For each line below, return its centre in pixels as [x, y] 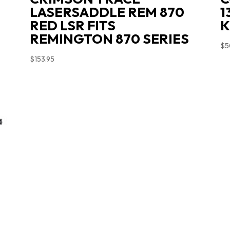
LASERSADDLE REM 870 [107, 12]
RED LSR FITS [72, 25]
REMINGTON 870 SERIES [109, 39]
